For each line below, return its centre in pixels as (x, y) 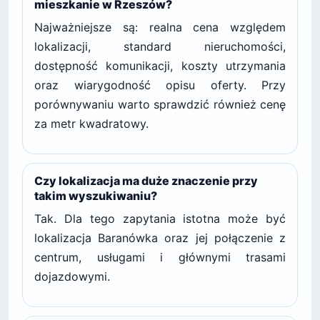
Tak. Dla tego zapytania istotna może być (160, 219)
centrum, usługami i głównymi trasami (160, 257)
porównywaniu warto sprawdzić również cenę (160, 104)
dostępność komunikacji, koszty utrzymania (160, 66)
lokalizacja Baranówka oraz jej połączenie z (160, 238)
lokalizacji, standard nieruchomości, (160, 46)
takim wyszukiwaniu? (96, 196)
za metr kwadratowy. (91, 124)
